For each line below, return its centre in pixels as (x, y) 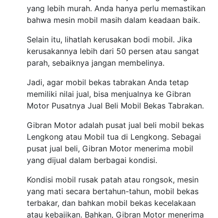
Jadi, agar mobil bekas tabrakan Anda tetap (108, 82)
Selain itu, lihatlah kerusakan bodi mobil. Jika (109, 40)
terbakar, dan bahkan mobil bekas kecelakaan (111, 203)
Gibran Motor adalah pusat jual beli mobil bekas (115, 125)
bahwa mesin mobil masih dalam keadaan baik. (113, 20)
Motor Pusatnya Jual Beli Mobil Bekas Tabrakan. (115, 106)
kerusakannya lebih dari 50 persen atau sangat (113, 51)
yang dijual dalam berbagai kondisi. (92, 160)
